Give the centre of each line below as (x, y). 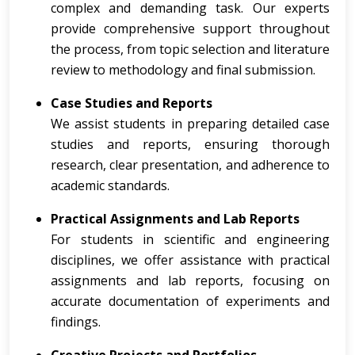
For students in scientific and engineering (190, 239)
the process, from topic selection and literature (190, 49)
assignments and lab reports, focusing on (190, 281)
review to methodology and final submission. (183, 70)
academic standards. (110, 185)
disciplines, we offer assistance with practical (190, 260)
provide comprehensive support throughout (190, 29)
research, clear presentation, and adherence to (190, 165)
